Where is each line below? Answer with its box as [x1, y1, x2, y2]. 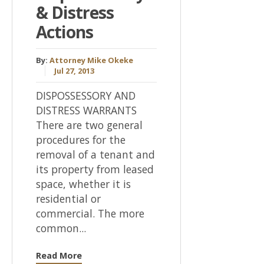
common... [36, 221, 86, 236]
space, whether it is [36, 177, 131, 192]
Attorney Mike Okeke [49, 55, 133, 66]
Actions [36, 21, 94, 44]
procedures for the [36, 133, 126, 147]
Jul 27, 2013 [54, 65, 94, 77]
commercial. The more [36, 206, 144, 221]
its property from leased [36, 162, 154, 177]
